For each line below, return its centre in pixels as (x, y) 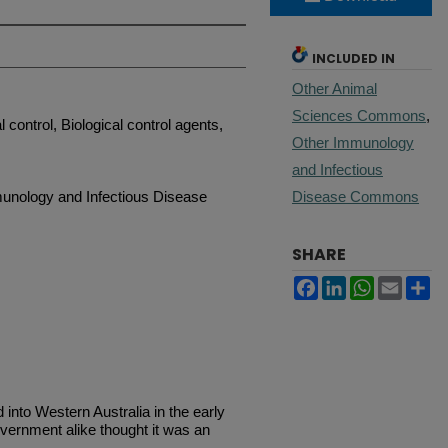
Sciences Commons (359, 115)
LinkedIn (376, 283)
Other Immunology (353, 142)
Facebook (353, 283)
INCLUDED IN (353, 58)
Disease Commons (355, 196)
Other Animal (334, 88)
